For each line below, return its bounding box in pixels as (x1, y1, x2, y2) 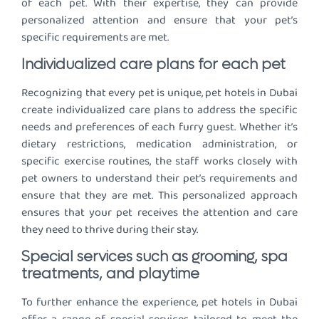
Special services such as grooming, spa (21, 248, 288, 267)
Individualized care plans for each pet (21, 56, 286, 75)
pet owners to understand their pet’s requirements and (21, 169, 298, 188)
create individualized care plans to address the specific (21, 101, 298, 120)
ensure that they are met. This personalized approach (21, 187, 298, 205)
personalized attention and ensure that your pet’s (21, 11, 298, 29)
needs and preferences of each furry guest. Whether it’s (21, 118, 298, 137)
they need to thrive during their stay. (21, 221, 198, 239)
